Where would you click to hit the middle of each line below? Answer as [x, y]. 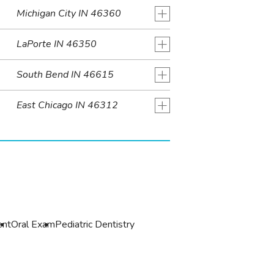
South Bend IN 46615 [65, 75]
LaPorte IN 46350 [56, 44]
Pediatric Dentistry [95, 224]
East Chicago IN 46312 [67, 106]
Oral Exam [33, 224]
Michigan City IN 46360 [68, 14]
